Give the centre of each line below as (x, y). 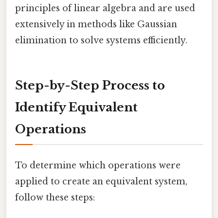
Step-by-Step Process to (90, 85)
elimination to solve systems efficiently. (101, 40)
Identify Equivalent (76, 107)
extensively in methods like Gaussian (96, 24)
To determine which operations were (98, 166)
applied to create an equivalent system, (101, 182)
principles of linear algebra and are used (105, 8)
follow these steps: (55, 198)
